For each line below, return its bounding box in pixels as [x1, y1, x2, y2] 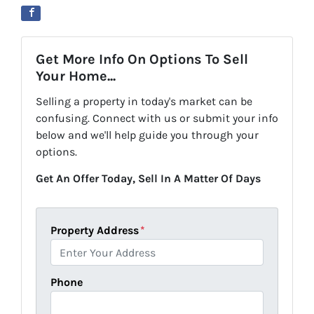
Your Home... [36, 68, 116, 84]
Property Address [50, 224, 139, 237]
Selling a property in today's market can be [36, 95, 252, 108]
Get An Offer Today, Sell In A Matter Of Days [36, 172, 261, 185]
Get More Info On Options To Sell [36, 51, 248, 67]
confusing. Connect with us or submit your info [36, 111, 278, 125]
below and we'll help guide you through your [36, 128, 259, 142]
